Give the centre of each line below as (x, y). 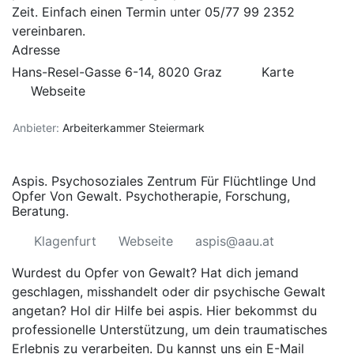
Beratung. (40, 211)
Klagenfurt (65, 241)
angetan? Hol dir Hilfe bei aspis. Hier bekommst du (164, 311)
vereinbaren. (49, 31)
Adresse (36, 50)
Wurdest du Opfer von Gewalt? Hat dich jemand (155, 273)
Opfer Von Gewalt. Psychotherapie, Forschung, (151, 196)
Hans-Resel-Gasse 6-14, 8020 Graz (119, 72)
